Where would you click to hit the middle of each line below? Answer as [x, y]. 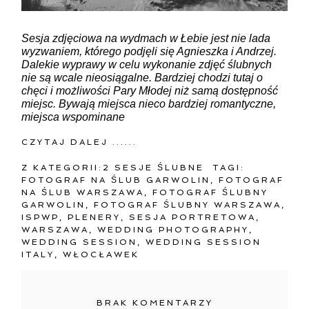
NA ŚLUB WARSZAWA [83, 192]
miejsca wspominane [73, 117]
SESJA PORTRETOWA [193, 217]
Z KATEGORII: [62, 167]
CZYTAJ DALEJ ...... [80, 142]
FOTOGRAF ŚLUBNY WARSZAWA [188, 205]
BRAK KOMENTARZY [154, 302]
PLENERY [94, 217]
